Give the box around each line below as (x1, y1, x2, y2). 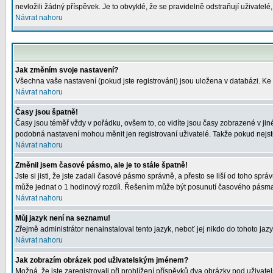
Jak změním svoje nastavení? (15, 66, 118, 74)
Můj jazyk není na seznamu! (15, 214, 110, 222)
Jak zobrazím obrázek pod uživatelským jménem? (15, 256, 188, 264)
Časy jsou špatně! (15, 108, 78, 116)
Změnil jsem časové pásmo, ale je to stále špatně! (15, 161, 188, 169)
